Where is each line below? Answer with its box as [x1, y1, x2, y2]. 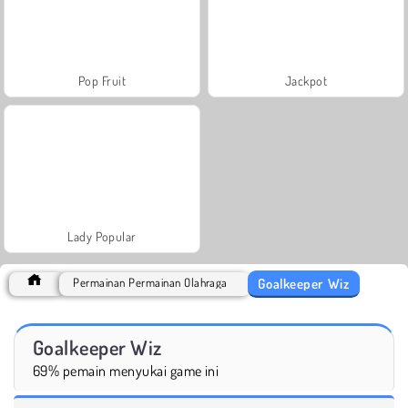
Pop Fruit [77, 72, 127, 88]
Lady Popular [67, 228, 137, 244]
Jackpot [284, 72, 328, 88]
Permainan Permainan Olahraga [73, 274, 228, 290]
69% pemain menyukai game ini [33, 361, 219, 380]
